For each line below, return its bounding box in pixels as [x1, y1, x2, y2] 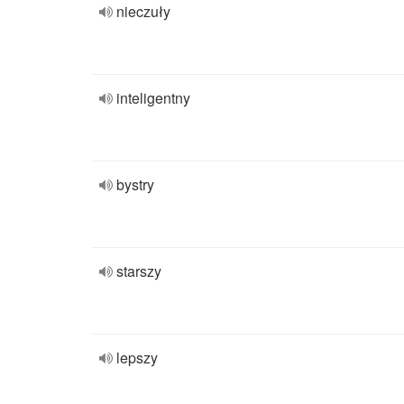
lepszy [116, 347, 158, 368]
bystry [116, 174, 154, 195]
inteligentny [116, 87, 190, 108]
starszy [116, 261, 161, 281]
